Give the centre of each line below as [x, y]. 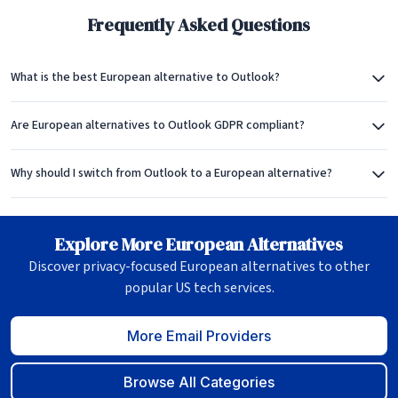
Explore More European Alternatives [199, 244]
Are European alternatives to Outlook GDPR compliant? [158, 125]
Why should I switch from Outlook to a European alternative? [171, 173]
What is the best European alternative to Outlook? [145, 77]
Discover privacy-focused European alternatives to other [199, 267]
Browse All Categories [199, 382]
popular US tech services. [199, 288]
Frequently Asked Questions [199, 25]
